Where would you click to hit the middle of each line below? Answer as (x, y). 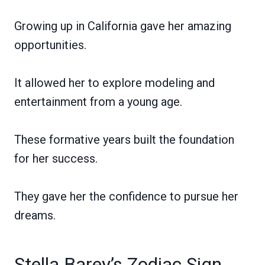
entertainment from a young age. (98, 101)
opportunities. (50, 45)
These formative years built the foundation (124, 139)
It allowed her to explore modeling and (114, 83)
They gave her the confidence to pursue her (126, 196)
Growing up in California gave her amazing (123, 26)
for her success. (56, 158)
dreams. (35, 215)
